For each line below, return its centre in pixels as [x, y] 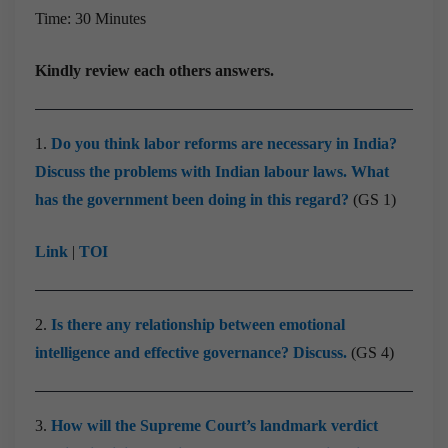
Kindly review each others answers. [154, 70]
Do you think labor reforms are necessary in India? [224, 143]
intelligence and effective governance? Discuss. [193, 352]
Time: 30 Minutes [90, 18]
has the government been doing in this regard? [194, 199]
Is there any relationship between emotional [198, 324]
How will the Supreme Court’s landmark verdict [214, 425]
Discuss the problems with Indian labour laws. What [212, 171]
